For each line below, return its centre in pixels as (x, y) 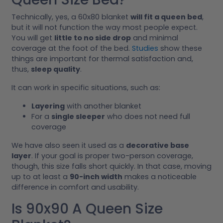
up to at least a (41, 177)
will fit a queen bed (166, 17)
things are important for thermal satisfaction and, (102, 59)
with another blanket (103, 106)
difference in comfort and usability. (75, 187)
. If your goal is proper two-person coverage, (112, 156)
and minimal (155, 38)
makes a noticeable (160, 177)
